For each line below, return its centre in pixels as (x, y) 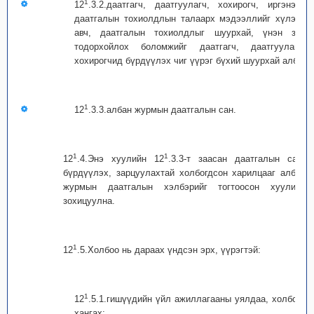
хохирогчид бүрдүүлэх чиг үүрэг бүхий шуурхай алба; (190, 61)
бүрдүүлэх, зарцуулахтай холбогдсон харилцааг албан (184, 173)
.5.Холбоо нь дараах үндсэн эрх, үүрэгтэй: (169, 250)
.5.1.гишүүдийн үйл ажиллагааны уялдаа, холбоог (197, 299)
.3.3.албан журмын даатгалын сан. (162, 110)
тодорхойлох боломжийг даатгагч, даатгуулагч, (190, 47)
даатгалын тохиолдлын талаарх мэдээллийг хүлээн (190, 19)
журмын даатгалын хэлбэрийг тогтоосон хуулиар (184, 187)
